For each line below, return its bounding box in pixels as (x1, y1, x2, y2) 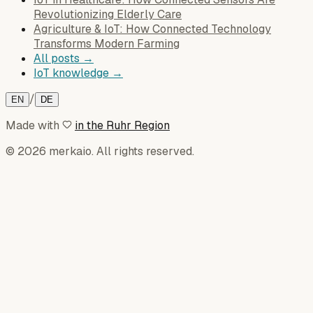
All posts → (34, 50, 94, 66)
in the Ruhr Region (75, 117, 170, 133)
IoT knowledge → (34, 65, 123, 80)
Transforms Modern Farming (34, 36, 180, 51)
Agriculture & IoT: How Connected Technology (34, 21, 271, 36)
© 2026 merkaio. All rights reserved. (6, 143, 194, 159)
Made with (6, 117, 59, 133)
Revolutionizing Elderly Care (34, 6, 182, 22)
